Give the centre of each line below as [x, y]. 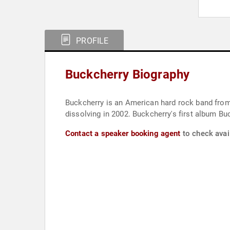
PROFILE [91, 41]
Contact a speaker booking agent [123, 133]
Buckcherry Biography [128, 74]
